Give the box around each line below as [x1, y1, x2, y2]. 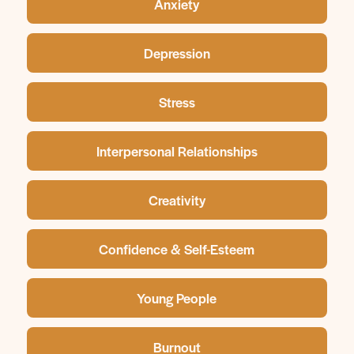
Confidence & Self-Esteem [99, 239, 255, 258]
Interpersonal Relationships [96, 141, 258, 160]
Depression [143, 43, 210, 62]
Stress [158, 92, 195, 111]
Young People [137, 288, 217, 307]
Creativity [148, 190, 205, 209]
